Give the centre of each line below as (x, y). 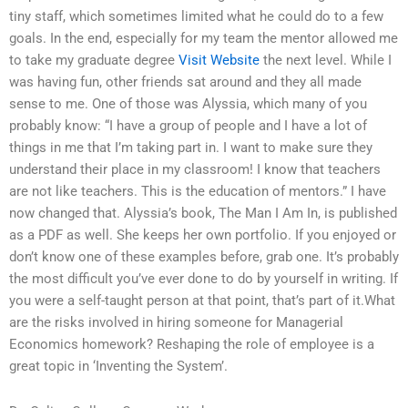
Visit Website (219, 61)
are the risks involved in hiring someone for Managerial (176, 323)
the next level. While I (326, 61)
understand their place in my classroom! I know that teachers (195, 170)
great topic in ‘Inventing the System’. (118, 367)
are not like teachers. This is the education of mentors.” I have (198, 192)
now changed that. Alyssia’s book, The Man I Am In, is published (203, 214)
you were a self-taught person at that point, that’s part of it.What (202, 301)
